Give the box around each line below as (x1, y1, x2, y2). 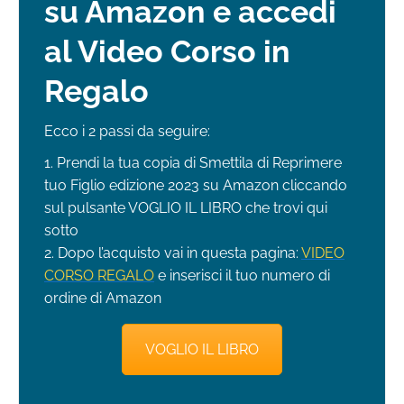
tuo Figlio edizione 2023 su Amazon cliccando (44, 177, 347, 195)
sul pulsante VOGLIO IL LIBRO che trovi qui (44, 199, 327, 217)
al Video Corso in (44, 33, 290, 70)
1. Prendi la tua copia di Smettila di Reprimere (44, 154, 342, 172)
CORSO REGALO (44, 267, 154, 285)
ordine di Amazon (44, 289, 161, 308)
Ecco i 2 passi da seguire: (44, 123, 210, 141)
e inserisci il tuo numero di (158, 267, 330, 285)
